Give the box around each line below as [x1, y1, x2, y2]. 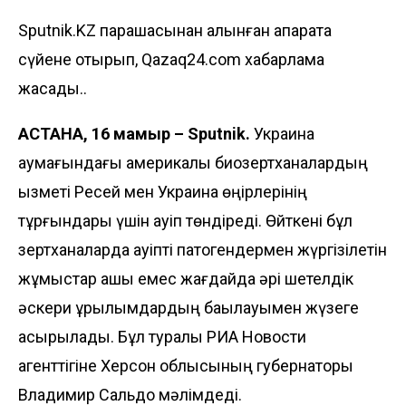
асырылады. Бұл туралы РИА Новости [18, 326, 306, 346]
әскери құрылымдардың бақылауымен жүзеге [18, 297, 359, 317]
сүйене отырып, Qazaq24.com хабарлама [18, 49, 324, 69]
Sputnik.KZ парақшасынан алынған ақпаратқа [18, 20, 332, 40]
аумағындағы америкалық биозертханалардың [18, 152, 368, 172]
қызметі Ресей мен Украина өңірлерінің [18, 181, 307, 201]
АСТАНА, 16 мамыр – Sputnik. [18, 123, 254, 143]
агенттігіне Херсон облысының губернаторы [18, 355, 353, 375]
